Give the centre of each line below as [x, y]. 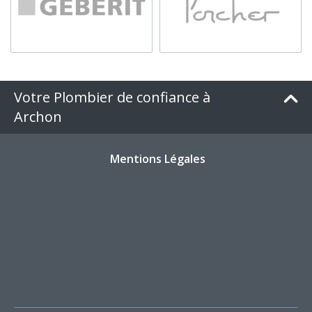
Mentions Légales [158, 158]
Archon [38, 116]
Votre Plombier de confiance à [112, 97]
